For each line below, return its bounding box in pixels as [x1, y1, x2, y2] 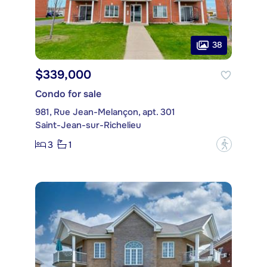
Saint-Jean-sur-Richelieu [35, 119, 141, 132]
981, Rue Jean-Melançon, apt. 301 [35, 106, 175, 119]
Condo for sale [35, 88, 101, 101]
